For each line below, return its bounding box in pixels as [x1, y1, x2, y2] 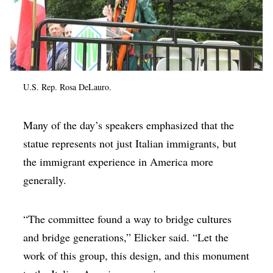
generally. [23, 172, 71, 188]
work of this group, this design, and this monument [23, 248, 250, 263]
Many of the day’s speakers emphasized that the [23, 118, 235, 133]
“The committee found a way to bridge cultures [23, 211, 232, 227]
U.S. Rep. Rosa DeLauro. [23, 81, 112, 93]
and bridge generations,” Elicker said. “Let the [23, 230, 229, 245]
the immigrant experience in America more [23, 154, 214, 169]
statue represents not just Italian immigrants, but [23, 136, 237, 151]
